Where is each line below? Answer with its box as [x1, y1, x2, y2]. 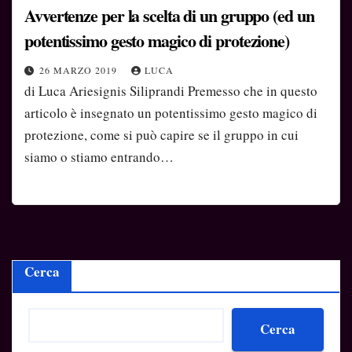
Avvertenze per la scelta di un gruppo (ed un [24, 2, 314, 29]
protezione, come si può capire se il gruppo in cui [24, 126, 299, 145]
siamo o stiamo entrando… [24, 148, 174, 167]
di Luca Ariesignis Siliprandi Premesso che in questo [24, 82, 317, 101]
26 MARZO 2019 [39, 64, 120, 77]
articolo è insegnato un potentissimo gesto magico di [24, 104, 317, 123]
